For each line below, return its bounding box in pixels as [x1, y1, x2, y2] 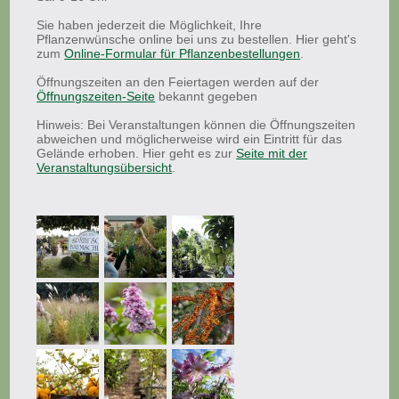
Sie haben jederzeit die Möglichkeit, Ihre [37, 18, 263, 32]
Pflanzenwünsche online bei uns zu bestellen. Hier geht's [37, 32, 357, 46]
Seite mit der [236, 146, 308, 160]
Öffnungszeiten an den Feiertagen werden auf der [37, 75, 320, 89]
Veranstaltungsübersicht [37, 160, 173, 175]
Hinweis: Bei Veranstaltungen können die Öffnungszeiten [37, 118, 356, 132]
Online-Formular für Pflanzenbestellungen [64, 46, 301, 61]
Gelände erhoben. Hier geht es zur [37, 146, 237, 160]
